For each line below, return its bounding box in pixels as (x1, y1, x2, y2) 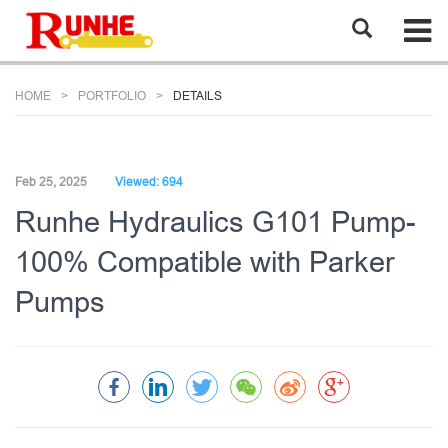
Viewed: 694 (115, 174, 183, 189)
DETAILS (173, 88, 222, 103)
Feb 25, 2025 (15, 174, 87, 189)
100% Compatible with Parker (15, 245, 395, 278)
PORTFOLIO (78, 88, 146, 103)
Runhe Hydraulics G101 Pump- (15, 205, 416, 238)
